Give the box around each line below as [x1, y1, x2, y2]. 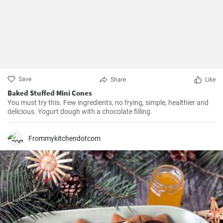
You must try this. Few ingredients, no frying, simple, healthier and [7, 99, 209, 107]
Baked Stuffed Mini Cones [7, 88, 92, 98]
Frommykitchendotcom [28, 134, 101, 142]
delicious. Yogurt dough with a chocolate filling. [7, 108, 152, 115]
